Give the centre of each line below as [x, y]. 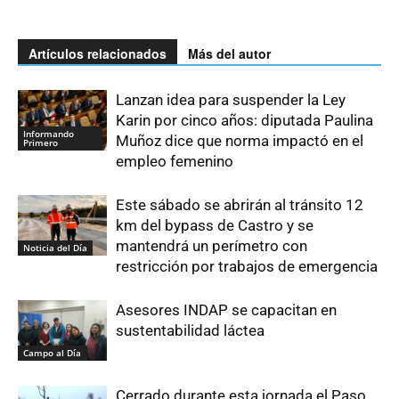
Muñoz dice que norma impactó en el [240, 140]
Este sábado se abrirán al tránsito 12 [240, 204]
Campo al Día [52, 353]
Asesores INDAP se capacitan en [226, 309]
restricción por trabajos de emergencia [248, 266]
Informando [49, 134]
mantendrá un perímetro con [212, 245]
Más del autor [229, 53]
